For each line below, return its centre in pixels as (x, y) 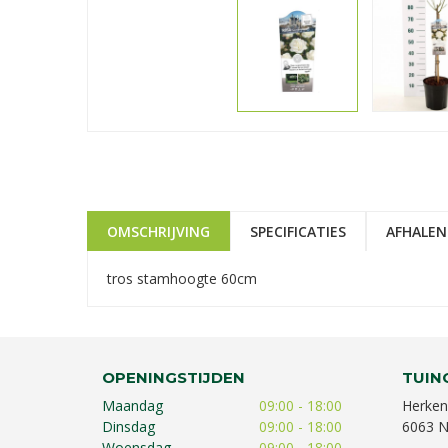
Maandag (132, 405)
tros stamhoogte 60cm (182, 278)
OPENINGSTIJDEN (173, 377)
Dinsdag (128, 426)
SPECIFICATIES (298, 231)
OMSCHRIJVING (158, 231)
